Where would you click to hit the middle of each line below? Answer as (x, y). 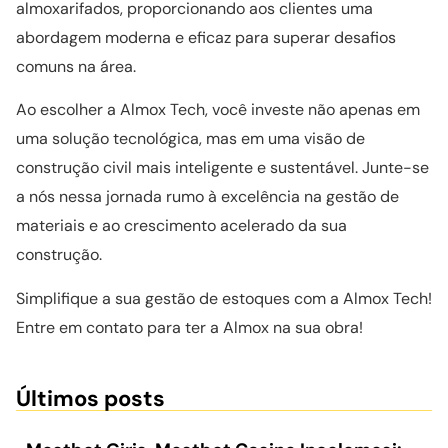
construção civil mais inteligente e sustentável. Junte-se (222, 168)
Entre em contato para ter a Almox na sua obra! (189, 327)
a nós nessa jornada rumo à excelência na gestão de (207, 197)
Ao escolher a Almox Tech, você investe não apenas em (218, 110)
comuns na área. (76, 66)
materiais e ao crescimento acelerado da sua (181, 226)
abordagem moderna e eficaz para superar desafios (206, 37)
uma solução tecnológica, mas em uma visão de (190, 139)
